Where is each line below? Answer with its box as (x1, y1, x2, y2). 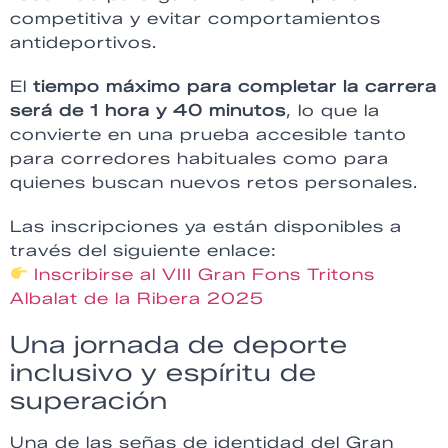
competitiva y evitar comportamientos (10, 8, 381, 28)
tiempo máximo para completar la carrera (33, 76, 437, 96)
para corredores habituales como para (10, 148, 389, 168)
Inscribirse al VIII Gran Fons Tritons (34, 264, 376, 284)
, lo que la (286, 100, 380, 120)
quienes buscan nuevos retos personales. (10, 172, 418, 192)
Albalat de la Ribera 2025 (10, 288, 264, 308)
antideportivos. (10, 32, 157, 52)
